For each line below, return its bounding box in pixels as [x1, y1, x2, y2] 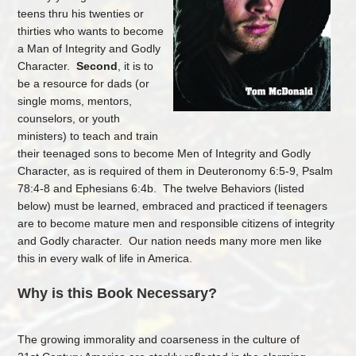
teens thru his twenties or [17, 7, 145, 21]
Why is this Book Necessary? [17, 285, 222, 301]
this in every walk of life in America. [17, 252, 193, 265]
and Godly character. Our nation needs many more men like [17, 234, 323, 248]
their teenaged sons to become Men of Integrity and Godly [17, 147, 311, 161]
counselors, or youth [17, 112, 121, 126]
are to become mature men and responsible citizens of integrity [17, 217, 335, 230]
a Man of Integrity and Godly [17, 42, 161, 56]
